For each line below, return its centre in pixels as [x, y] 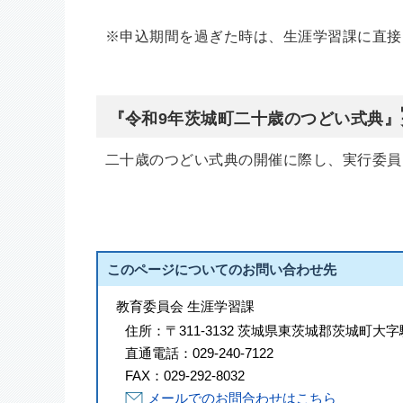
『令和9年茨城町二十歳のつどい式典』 [255, 118]
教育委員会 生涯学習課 [185, 306]
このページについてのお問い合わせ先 [222, 269]
